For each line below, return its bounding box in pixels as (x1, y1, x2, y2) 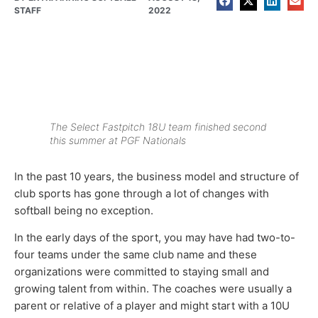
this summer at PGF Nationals (50, 133, 186, 146)
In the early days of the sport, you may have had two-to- (14, 231, 295, 245)
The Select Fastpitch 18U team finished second (50, 120, 266, 133)
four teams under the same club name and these (14, 248, 257, 262)
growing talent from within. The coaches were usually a (14, 282, 292, 296)
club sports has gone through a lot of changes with (14, 186, 269, 200)
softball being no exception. (14, 203, 153, 217)
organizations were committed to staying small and (14, 265, 269, 279)
